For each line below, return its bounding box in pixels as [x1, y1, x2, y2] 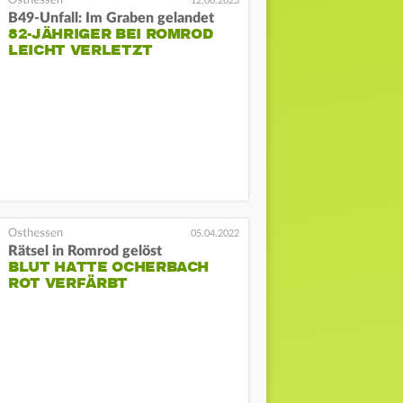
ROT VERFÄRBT [8, 274, 128, 293]
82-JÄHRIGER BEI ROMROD [8, 24, 213, 43]
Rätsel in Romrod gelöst [8, 244, 163, 259]
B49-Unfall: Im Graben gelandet [8, 10, 215, 25]
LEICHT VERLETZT [8, 40, 153, 59]
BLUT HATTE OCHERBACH [8, 258, 210, 277]
